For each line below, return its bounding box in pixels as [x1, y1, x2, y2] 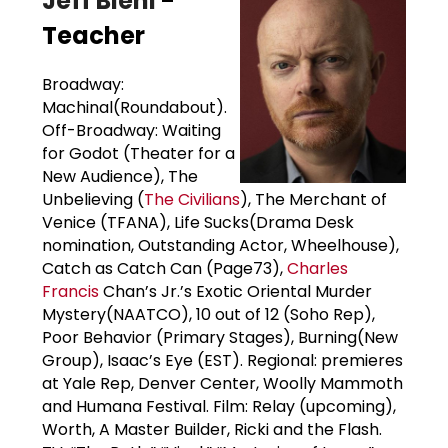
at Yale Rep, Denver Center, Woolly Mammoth [42, 371, 403, 395]
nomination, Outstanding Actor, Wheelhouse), [42, 233, 399, 257]
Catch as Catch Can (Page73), [42, 256, 287, 280]
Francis [42, 279, 99, 303]
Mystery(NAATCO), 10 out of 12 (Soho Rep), [42, 302, 375, 326]
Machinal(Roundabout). [42, 95, 227, 119]
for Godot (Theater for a [42, 141, 235, 165]
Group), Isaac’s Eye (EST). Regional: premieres [42, 348, 403, 372]
